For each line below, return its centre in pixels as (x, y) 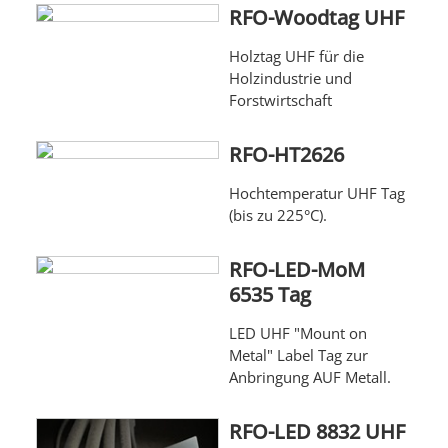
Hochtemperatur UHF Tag (316, 193)
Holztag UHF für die (296, 56)
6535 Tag (269, 295)
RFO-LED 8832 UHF (316, 432)
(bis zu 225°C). (277, 215)
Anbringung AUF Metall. (309, 377)
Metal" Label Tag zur (298, 355)
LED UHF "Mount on (297, 333)
